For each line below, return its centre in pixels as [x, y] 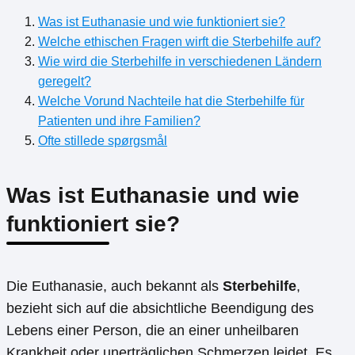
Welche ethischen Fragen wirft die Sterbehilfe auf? [179, 41]
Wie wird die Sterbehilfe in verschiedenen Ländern [180, 61]
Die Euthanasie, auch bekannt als [115, 286]
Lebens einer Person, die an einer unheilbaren [153, 331]
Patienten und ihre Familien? [119, 120]
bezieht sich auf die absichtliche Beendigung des [160, 309]
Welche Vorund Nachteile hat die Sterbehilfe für [171, 101]
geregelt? [65, 81]
